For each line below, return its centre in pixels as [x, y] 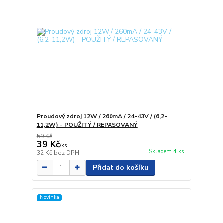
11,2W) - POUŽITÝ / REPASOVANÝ [87, 125]
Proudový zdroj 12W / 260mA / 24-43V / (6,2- [102, 116]
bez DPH [66, 153]
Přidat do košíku [120, 167]
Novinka [49, 197]
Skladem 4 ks [166, 152]
